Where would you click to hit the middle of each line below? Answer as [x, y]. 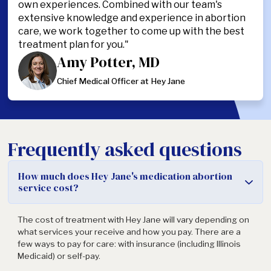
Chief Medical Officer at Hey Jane [121, 81]
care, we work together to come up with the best [132, 31]
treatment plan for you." [74, 44]
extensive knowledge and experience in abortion [132, 18]
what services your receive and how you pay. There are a [129, 232]
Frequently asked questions [125, 150]
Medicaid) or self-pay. [59, 256]
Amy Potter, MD [109, 62]
